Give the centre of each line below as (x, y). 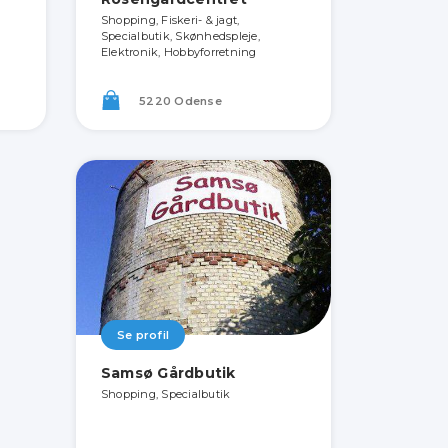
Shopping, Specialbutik (165, 394)
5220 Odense (178, 101)
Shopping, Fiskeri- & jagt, (170, 20)
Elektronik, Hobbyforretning (178, 52)
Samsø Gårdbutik (168, 373)
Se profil (143, 335)
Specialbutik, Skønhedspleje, (180, 36)
